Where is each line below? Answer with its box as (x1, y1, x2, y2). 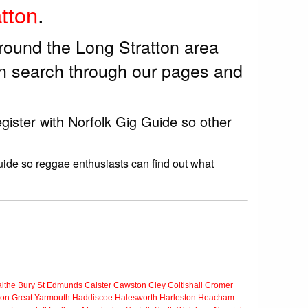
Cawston (113, 280, 146, 291)
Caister (85, 280, 111, 291)
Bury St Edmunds (18, 280, 82, 291)
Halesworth (115, 293, 157, 303)
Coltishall (168, 280, 203, 291)
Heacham (198, 293, 234, 303)
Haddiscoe (72, 293, 113, 303)
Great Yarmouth (12, 293, 70, 303)
